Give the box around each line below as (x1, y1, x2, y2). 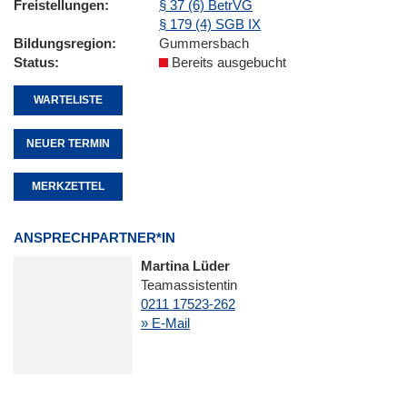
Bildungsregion (14, 35, 112, 51)
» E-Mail (141, 315, 190, 332)
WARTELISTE (34, 93, 103, 106)
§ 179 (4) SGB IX (159, 15, 261, 32)
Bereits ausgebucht (168, 54, 286, 70)
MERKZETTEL (32, 179, 104, 193)
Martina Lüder (141, 258, 230, 274)
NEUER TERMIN (26, 136, 110, 150)
